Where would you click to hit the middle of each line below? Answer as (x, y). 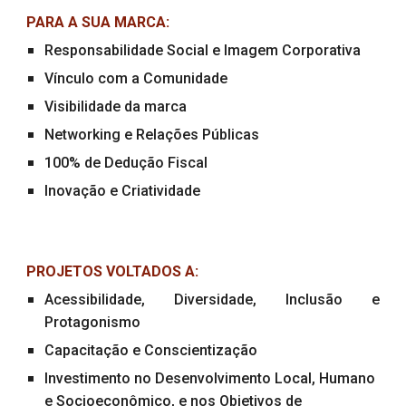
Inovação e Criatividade (123, 191)
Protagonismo (93, 322)
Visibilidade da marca (116, 106)
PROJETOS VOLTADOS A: (113, 271)
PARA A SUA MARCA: (98, 22)
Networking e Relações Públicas (152, 135)
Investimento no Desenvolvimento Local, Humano (210, 378)
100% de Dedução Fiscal (126, 163)
